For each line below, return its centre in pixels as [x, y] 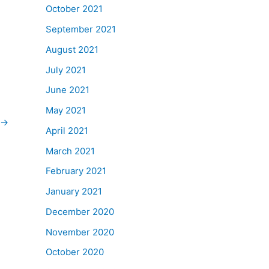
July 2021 [66, 70]
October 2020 [75, 252]
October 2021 [74, 9]
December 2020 [80, 211]
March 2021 [70, 151]
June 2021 [68, 90]
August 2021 [72, 49]
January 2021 [74, 192]
